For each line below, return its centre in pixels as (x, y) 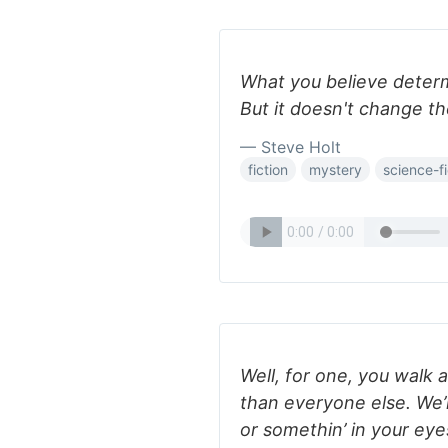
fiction (268, 169)
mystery (335, 169)
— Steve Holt (290, 147)
